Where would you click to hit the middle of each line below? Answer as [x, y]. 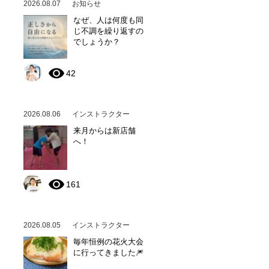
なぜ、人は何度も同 [108, 20]
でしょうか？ [97, 41]
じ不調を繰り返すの [108, 31]
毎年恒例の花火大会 [108, 241]
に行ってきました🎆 [108, 252]
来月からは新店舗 [104, 131]
